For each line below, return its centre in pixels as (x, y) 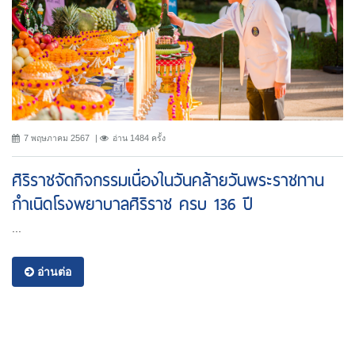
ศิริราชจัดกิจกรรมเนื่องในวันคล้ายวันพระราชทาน (168, 181)
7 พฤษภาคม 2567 (57, 138)
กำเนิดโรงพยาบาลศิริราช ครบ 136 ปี (132, 204)
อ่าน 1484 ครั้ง (139, 138)
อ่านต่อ (53, 272)
